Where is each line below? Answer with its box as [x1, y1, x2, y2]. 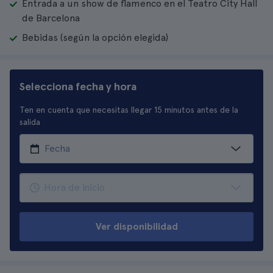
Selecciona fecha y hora [19, 80, 136, 93]
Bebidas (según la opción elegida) [22, 32, 168, 43]
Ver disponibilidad [95, 221, 178, 232]
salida [19, 117, 40, 127]
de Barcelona [22, 12, 80, 24]
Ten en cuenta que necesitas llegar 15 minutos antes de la [19, 105, 238, 115]
